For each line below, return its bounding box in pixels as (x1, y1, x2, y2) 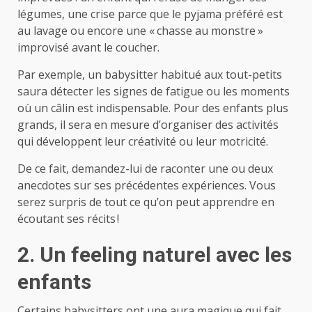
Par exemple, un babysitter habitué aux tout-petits (17, 66, 282, 82)
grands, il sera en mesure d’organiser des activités (17, 116, 279, 132)
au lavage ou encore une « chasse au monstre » (17, 22, 263, 38)
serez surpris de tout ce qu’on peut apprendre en (17, 194, 274, 210)
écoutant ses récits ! (17, 210, 119, 226)
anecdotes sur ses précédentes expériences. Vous (17, 177, 276, 193)
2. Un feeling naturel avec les (17, 242, 292, 267)
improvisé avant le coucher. (17, 39, 159, 55)
